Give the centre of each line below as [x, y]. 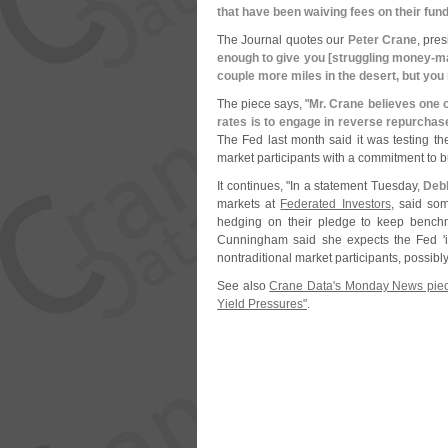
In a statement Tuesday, [357, 186]
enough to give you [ [274, 58]
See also [243, 286]
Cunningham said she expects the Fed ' [331, 240]
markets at [249, 204]
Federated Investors [335, 204]
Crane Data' [302, 286]
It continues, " [254, 186]
